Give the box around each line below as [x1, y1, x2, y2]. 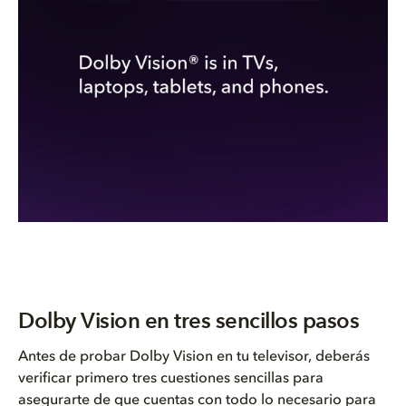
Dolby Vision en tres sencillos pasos [18, 306, 359, 336]
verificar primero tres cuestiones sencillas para [18, 372, 324, 386]
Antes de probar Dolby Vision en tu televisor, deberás [18, 350, 370, 364]
